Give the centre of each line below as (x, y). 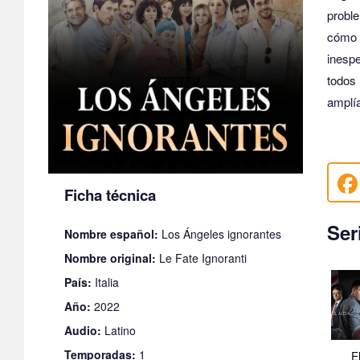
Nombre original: (110, 258)
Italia (105, 282)
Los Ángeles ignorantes (220, 233)
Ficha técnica (110, 194)
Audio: (83, 330)
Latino (119, 330)
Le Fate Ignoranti (201, 258)
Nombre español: (111, 233)
